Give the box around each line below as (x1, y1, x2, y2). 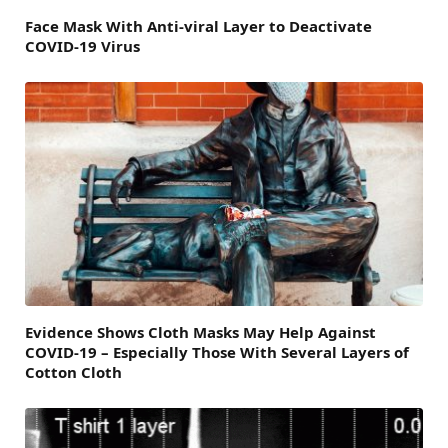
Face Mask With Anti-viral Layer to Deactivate (25, 16, 372, 37)
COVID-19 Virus (25, 36, 140, 57)
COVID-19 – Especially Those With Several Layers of (25, 342, 409, 363)
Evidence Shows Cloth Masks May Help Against (25, 322, 376, 343)
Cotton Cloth (25, 362, 122, 383)
